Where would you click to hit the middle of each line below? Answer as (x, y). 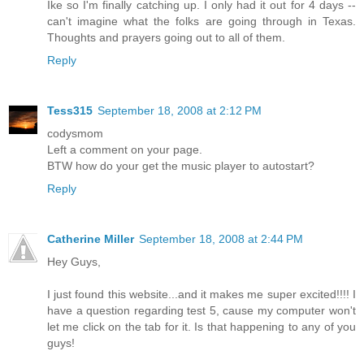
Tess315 (70, 111)
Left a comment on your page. (125, 150)
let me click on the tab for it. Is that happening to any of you (201, 327)
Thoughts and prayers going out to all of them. (166, 38)
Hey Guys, (74, 262)
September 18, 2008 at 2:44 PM (221, 239)
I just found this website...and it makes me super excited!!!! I (201, 295)
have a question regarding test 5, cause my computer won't (201, 311)
